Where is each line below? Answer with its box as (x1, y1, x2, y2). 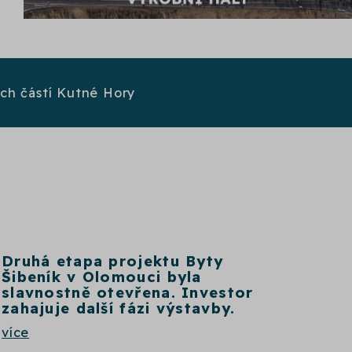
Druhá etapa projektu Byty (2, 251, 224, 270)
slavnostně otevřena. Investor (2, 283, 254, 302)
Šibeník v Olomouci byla (2, 267, 202, 286)
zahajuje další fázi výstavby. (2, 299, 236, 317)
